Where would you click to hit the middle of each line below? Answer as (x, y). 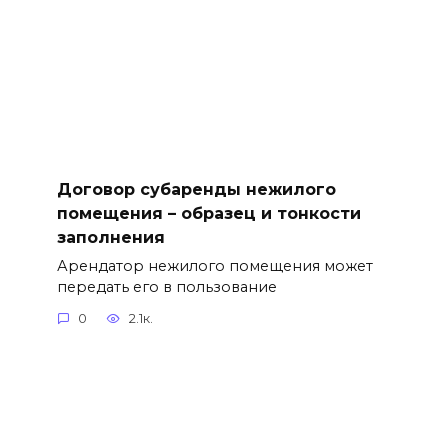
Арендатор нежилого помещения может (214, 265)
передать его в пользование (166, 286)
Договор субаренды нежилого (196, 189)
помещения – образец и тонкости (208, 213)
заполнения (110, 237)
